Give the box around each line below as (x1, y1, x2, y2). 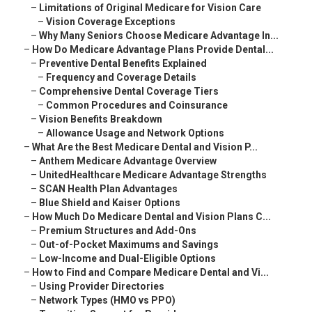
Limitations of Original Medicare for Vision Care (39, 2, 261, 14)
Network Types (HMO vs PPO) (39, 295, 175, 306)
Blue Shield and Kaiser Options (39, 197, 180, 209)
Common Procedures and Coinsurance (46, 100, 228, 111)
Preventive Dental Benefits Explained (39, 58, 207, 70)
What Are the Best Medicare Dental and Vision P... (32, 141, 258, 153)
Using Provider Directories (39, 281, 164, 292)
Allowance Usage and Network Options (46, 127, 224, 139)
